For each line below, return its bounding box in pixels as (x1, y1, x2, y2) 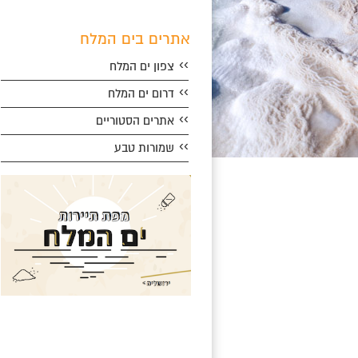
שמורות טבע (114, 141, 174, 155)
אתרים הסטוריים (96, 113, 174, 128)
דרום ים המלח (108, 86, 174, 101)
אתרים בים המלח (80, 30, 190, 49)
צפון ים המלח (109, 59, 174, 74)
